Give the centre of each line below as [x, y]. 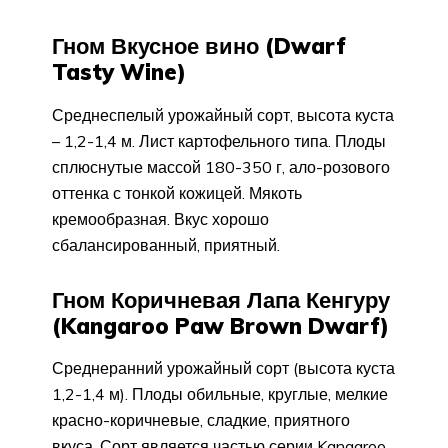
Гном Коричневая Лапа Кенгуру [221, 299]
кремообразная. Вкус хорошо [160, 218]
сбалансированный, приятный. [166, 244]
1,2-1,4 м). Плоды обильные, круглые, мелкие [220, 394]
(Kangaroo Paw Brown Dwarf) [220, 325]
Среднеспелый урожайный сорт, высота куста [223, 114]
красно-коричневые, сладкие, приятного [201, 420]
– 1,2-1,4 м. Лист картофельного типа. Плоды [219, 140]
